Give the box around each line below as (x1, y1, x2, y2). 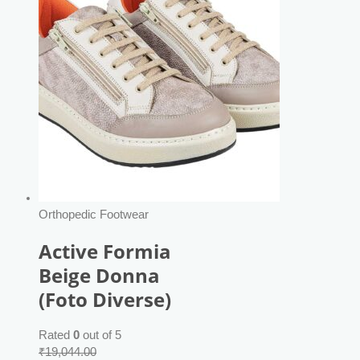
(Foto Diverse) (39, 286, 171, 313)
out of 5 (80, 329, 121, 342)
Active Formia (39, 238, 171, 264)
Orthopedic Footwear (39, 207, 149, 221)
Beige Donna (39, 262, 160, 288)
